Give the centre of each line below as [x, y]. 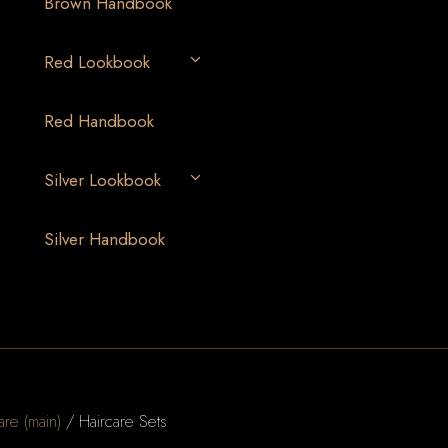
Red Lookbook [96, 62]
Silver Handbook [104, 239]
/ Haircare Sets [114, 421]
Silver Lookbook [102, 180]
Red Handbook [98, 121]
